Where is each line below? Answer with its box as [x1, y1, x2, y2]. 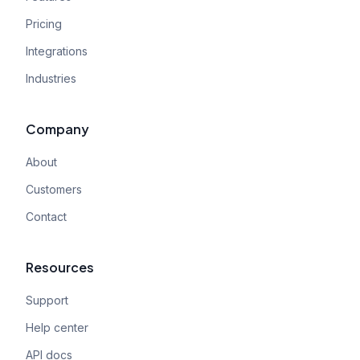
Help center [26, 321, 88, 334]
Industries [26, 72, 76, 85]
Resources [26, 259, 94, 276]
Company [26, 121, 89, 137]
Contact [26, 210, 67, 223]
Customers [26, 182, 82, 196]
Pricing [26, 17, 62, 31]
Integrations [26, 44, 88, 58]
